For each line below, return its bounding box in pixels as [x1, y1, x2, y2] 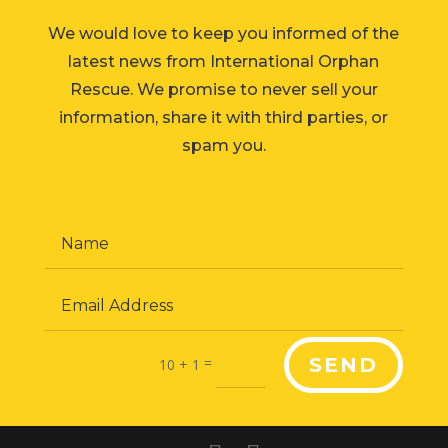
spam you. [181, 136, 266, 156]
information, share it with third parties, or [59, 108, 389, 128]
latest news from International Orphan [68, 52, 380, 72]
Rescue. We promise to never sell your [69, 80, 378, 100]
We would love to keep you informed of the [48, 24, 400, 44]
